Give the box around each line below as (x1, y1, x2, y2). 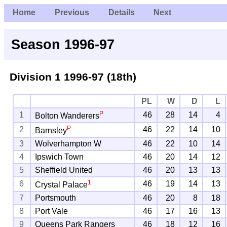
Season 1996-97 (11, 36, 115, 52)
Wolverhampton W (35, 139, 102, 148)
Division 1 (9, 70, 61, 83)
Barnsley (35, 126, 67, 135)
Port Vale (35, 206, 68, 215)
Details (108, 8, 135, 17)
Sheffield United (35, 165, 93, 174)
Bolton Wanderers (35, 111, 100, 121)
